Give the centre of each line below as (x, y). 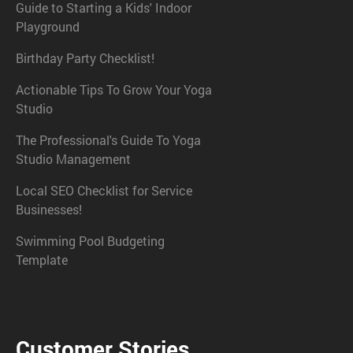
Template (42, 259)
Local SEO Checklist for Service (104, 190)
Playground (48, 26)
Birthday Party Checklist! (85, 58)
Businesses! (49, 209)
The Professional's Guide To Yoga (108, 139)
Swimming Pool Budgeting (90, 240)
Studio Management (73, 158)
